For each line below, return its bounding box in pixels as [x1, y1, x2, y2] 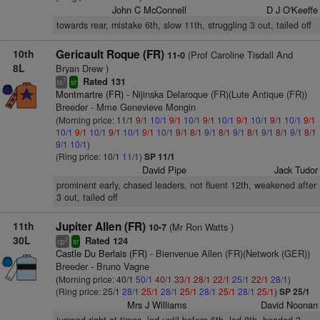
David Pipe [142, 163, 187, 176]
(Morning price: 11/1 [55, 114, 136, 126]
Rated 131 [79, 75, 126, 88]
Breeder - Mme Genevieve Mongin [55, 100, 196, 114]
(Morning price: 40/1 [55, 273, 136, 285]
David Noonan [260, 298, 318, 311]
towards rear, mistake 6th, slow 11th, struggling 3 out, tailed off [56, 19, 311, 31]
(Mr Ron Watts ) [166, 220, 234, 234]
